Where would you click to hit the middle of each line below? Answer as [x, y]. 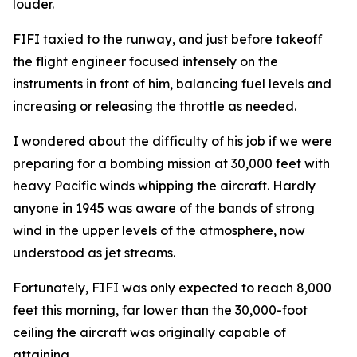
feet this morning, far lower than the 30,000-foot [160, 310]
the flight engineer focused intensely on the [145, 61]
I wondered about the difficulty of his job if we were [173, 141]
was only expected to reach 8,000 [225, 288]
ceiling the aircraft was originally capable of [149, 332]
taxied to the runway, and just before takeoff [181, 39]
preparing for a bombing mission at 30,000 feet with [171, 163]
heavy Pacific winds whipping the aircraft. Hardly [164, 186]
